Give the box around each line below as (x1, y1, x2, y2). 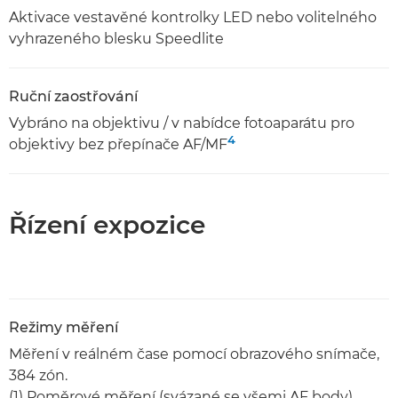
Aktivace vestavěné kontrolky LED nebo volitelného (9, 9, 377, 26)
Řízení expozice (9, 210, 205, 240)
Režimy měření (9, 319, 118, 336)
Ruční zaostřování (9, 88, 138, 105)
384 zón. (9, 367, 68, 384)
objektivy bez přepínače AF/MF (9, 136, 227, 153)
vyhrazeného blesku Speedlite (9, 30, 224, 47)
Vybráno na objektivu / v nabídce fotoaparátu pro (9, 115, 354, 131)
